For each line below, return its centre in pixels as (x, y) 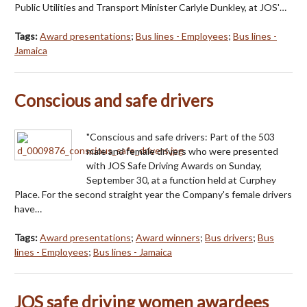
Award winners (168, 237)
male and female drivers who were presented (182, 151)
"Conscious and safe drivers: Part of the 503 (181, 136)
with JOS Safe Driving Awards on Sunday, (174, 165)
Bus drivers (229, 237)
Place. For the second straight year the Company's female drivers (153, 194)
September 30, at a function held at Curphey (181, 180)
